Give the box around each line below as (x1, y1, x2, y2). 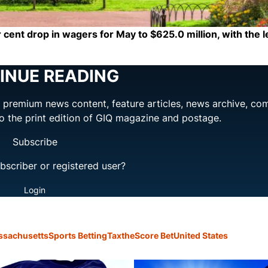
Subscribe (12, 136, 57, 148)
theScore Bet (121, 230, 173, 241)
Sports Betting (48, 230, 107, 241)
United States (173, 230, 228, 241)
